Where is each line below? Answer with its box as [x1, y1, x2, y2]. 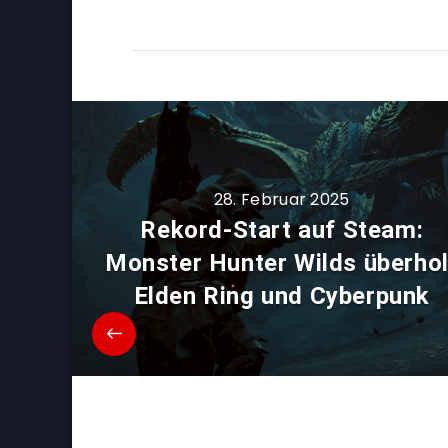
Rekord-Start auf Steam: [140, 216, 424, 245]
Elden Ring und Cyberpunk [133, 282, 430, 311]
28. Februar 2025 [213, 188, 350, 212]
